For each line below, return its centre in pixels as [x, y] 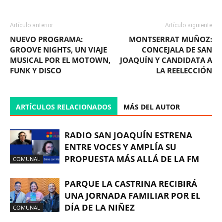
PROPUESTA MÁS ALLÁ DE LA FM [132, 159]
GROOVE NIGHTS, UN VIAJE [58, 50]
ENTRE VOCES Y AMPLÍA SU [120, 147]
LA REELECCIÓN [184, 71]
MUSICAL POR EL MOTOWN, [60, 60]
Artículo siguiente [189, 26]
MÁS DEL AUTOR [152, 107]
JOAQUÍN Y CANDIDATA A [166, 60]
